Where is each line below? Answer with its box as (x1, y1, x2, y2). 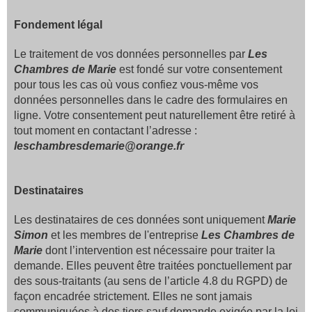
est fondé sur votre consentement (116, 63, 282, 75)
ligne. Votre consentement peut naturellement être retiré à (14, 109, 295, 121)
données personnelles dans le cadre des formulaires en (14, 94, 288, 106)
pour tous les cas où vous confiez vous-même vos (14, 79, 258, 91)
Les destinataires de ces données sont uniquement (14, 214, 267, 226)
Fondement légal (14, 19, 102, 31)
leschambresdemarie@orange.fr (14, 140, 184, 152)
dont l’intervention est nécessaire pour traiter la (42, 244, 275, 256)
